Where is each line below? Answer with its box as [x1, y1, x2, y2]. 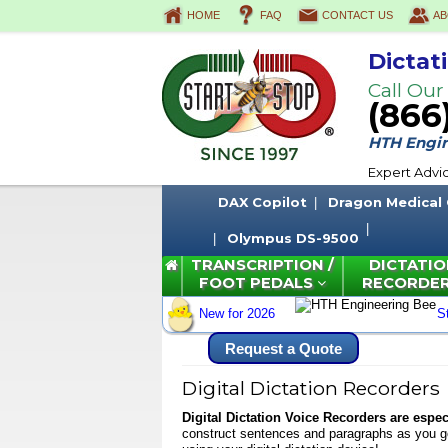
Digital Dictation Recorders [182, 376, 440, 400]
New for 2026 [199, 306, 275, 321]
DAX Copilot [218, 194, 307, 210]
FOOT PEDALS [199, 274, 317, 292]
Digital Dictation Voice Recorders [182, 410, 386, 425]
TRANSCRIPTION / [191, 256, 334, 274]
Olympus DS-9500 [227, 230, 359, 246]
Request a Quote [225, 340, 342, 357]
